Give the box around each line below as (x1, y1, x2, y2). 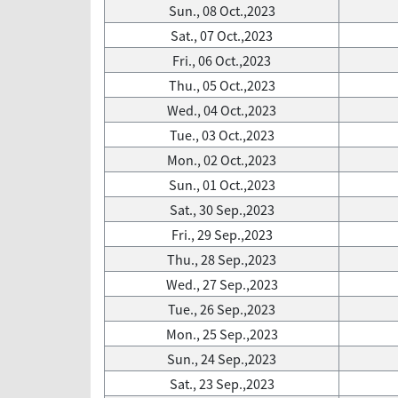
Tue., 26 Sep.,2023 (168, 299, 275, 319)
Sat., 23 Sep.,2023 (169, 374, 275, 394)
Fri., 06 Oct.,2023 (172, 51, 271, 70)
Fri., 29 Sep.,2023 (171, 225, 273, 244)
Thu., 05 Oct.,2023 (168, 76, 275, 95)
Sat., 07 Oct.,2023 (171, 26, 273, 45)
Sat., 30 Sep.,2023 (169, 200, 275, 219)
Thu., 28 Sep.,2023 (167, 250, 276, 269)
